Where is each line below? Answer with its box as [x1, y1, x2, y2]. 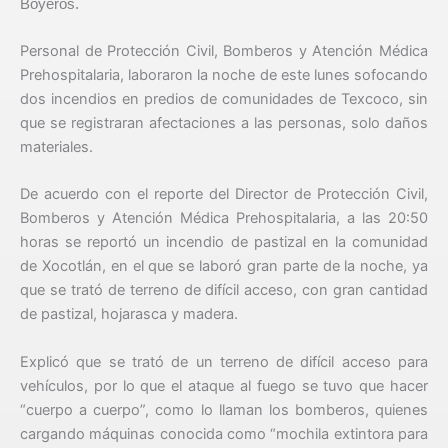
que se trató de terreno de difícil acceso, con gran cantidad [20, 281, 428, 300]
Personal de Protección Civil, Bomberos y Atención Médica [20, 42, 428, 60]
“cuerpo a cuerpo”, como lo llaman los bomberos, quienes [20, 400, 428, 419]
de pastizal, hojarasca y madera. [20, 305, 242, 324]
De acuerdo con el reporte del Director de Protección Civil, [20, 185, 428, 204]
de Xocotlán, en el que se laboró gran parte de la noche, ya [20, 257, 428, 276]
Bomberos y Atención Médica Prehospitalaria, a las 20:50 [20, 209, 428, 228]
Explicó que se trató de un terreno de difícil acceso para [20, 352, 428, 371]
